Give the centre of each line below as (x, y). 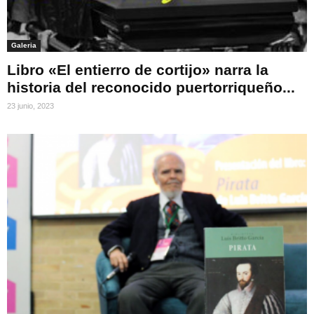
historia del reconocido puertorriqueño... (151, 88)
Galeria (24, 46)
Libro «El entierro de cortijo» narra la (138, 70)
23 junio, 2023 (30, 106)
